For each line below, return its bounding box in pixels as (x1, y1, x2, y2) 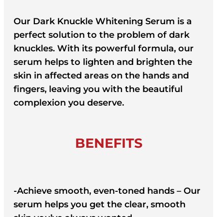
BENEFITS (75, 135, 142, 152)
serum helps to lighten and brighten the (14, 56, 192, 67)
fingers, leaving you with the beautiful (14, 83, 183, 94)
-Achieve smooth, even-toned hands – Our (14, 186, 201, 197)
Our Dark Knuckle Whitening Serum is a (14, 15, 192, 27)
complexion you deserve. (14, 97, 124, 108)
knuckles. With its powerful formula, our (14, 43, 194, 54)
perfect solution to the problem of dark (14, 29, 189, 40)
